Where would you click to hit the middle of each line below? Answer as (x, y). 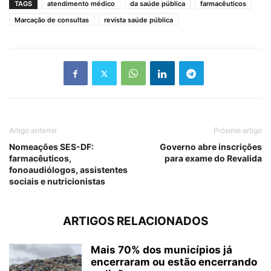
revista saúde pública (139, 20)
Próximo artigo (238, 130)
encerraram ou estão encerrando (174, 262)
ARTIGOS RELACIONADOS (135, 221)
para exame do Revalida (213, 158)
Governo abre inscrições (211, 147)
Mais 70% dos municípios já (162, 250)
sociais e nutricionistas (57, 181)
